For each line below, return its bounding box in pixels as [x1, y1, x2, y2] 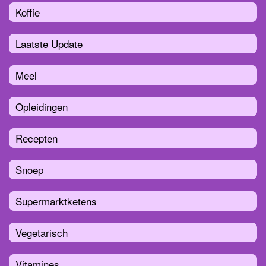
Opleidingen [15, 99, 68, 114]
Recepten [15, 130, 58, 145]
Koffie [15, 4, 40, 20]
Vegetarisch [15, 224, 68, 240]
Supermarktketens [15, 193, 97, 208]
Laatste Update [15, 36, 83, 51]
